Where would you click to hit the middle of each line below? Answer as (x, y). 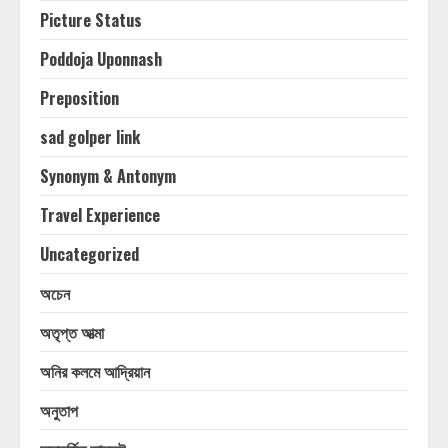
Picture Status (91, 20)
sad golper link (90, 137)
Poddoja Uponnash (101, 59)
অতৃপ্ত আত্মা (72, 332)
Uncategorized (89, 254)
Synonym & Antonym (108, 176)
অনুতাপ (59, 410)
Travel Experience (100, 215)
